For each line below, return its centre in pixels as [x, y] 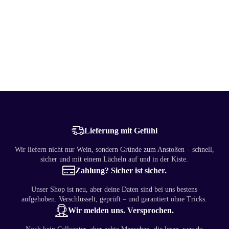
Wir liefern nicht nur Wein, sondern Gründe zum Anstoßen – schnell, [114, 150]
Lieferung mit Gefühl [121, 130]
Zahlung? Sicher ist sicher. [121, 170]
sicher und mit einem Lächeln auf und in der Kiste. [114, 159]
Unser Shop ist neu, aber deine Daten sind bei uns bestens [114, 190]
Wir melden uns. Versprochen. [121, 210]
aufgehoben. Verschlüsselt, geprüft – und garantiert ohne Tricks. [114, 199]
